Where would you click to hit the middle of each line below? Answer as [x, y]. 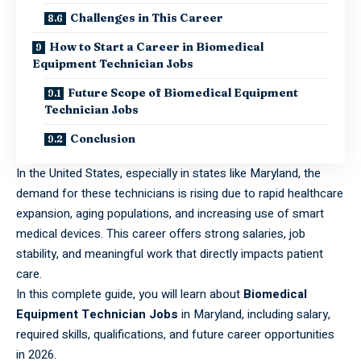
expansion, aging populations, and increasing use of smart [170, 213]
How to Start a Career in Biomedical [156, 46]
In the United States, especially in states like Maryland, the [168, 173]
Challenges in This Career [147, 17]
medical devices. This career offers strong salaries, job [161, 233]
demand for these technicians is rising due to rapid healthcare [180, 193]
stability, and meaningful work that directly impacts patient [170, 253]
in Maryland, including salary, [254, 314]
